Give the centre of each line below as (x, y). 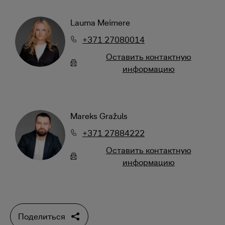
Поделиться (42, 216)
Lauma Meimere (100, 23)
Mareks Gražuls (99, 116)
